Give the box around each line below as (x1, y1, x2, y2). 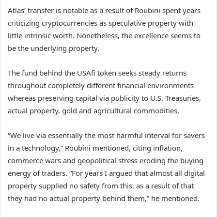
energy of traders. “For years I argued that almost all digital (8, 168, 205, 178)
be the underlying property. (8, 43, 99, 53)
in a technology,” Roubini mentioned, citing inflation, (8, 143, 183, 153)
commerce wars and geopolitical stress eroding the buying (8, 155, 203, 166)
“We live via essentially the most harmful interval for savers (8, 130, 205, 140)
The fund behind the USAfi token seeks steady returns (8, 68, 186, 78)
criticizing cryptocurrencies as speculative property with (8, 18, 193, 28)
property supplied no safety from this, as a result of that (8, 181, 194, 191)
